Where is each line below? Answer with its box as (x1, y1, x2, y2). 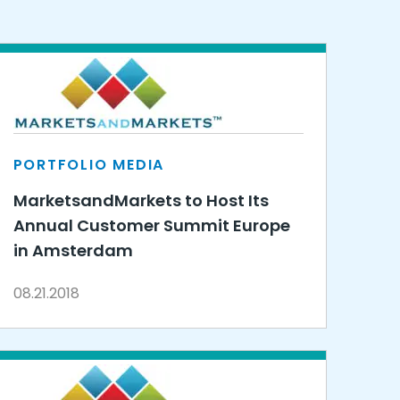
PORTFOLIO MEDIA (12, 154, 165, 175)
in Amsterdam (12, 239, 133, 262)
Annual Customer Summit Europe (12, 214, 290, 237)
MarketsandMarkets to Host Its (12, 189, 269, 212)
